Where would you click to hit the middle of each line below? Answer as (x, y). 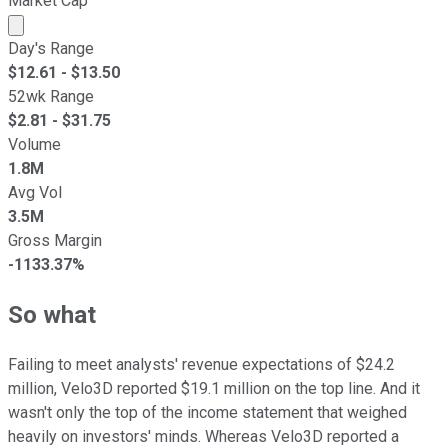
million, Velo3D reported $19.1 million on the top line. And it (214, 388)
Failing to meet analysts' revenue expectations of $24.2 (201, 364)
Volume (34, 144)
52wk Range (51, 96)
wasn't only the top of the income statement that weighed (207, 412)
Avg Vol (35, 192)
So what (52, 314)
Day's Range (51, 48)
